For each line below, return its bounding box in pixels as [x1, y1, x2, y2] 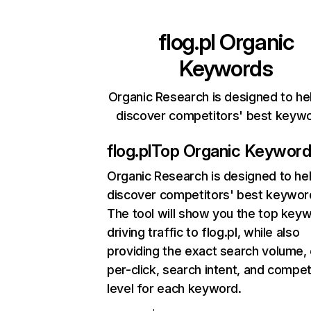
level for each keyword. [107, 281, 242, 296]
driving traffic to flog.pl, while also [107, 225, 300, 239]
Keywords [179, 55, 273, 82]
